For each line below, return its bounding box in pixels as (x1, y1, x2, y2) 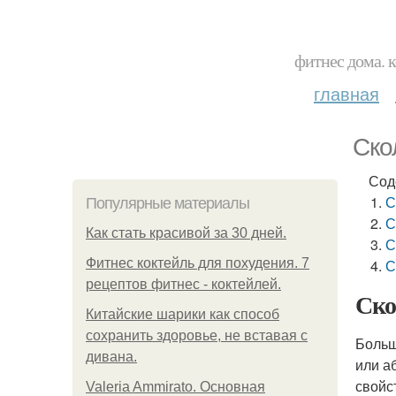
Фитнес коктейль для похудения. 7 (86, 255, 309, 270)
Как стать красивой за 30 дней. (86, 225, 286, 240)
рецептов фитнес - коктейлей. (86, 277, 281, 292)
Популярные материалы (86, 194, 249, 212)
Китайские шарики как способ (86, 307, 279, 322)
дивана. (86, 349, 137, 364)
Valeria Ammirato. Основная (86, 379, 265, 394)
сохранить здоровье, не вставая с (86, 328, 308, 343)
